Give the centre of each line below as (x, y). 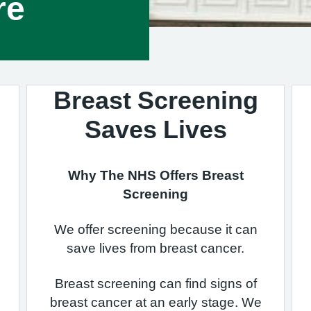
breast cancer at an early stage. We (155, 302)
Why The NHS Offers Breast (155, 175)
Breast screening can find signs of (155, 284)
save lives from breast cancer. (155, 248)
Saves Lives (155, 129)
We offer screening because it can (155, 229)
